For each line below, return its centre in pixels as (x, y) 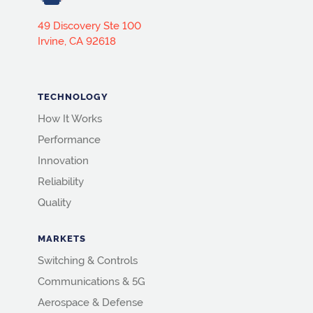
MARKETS (61, 239)
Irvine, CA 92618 (77, 42)
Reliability (60, 182)
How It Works (70, 119)
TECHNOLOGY (73, 97)
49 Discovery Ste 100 (89, 26)
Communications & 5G (91, 282)
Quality (54, 203)
